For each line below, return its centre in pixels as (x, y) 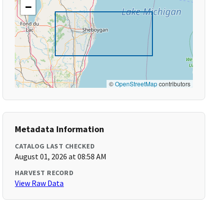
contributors (174, 84)
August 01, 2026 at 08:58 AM (61, 156)
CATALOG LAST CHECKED (55, 146)
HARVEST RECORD (44, 173)
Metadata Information (60, 129)
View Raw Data (39, 183)
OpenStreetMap (136, 84)
